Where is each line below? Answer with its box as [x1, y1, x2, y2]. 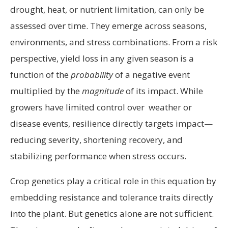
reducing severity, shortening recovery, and [10, 134, 183, 146]
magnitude [82, 85, 124, 97]
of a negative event [113, 69, 190, 81]
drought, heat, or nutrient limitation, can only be [10, 4, 204, 16]
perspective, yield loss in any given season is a [10, 52, 194, 65]
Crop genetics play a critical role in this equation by [10, 175, 216, 187]
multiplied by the [10, 85, 82, 97]
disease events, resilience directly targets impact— [10, 118, 213, 130]
